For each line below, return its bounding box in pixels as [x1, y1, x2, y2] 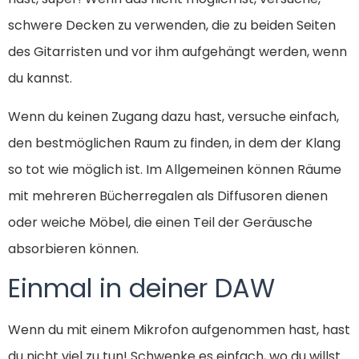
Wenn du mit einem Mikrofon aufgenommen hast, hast [8, 321, 350, 340]
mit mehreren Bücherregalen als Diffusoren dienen [8, 186, 328, 205]
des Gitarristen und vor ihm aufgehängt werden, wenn [8, 42, 347, 62]
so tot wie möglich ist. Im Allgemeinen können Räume [8, 159, 341, 179]
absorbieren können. [8, 239, 139, 258]
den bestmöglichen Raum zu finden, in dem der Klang [8, 133, 341, 152]
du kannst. [8, 69, 72, 88]
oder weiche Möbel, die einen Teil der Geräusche [8, 212, 313, 232]
